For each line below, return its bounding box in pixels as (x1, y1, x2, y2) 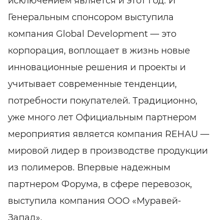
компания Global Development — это (8, 28, 176, 39)
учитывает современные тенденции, (8, 78, 177, 89)
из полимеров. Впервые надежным (8, 162, 170, 173)
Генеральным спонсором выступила (8, 11, 174, 23)
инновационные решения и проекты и (8, 61, 186, 73)
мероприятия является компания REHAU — (8, 128, 209, 139)
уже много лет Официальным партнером (8, 111, 196, 123)
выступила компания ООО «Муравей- (8, 195, 181, 206)
